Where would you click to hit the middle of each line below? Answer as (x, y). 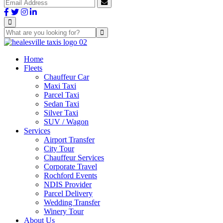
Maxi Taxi (60, 86)
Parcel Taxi (61, 95)
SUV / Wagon (66, 121)
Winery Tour (64, 211)
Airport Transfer (69, 139)
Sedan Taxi (61, 104)
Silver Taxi (61, 112)
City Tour (59, 148)
